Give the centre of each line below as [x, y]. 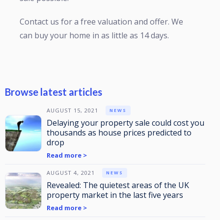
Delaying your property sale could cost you [125, 123]
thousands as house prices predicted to [119, 133]
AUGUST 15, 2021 [72, 110]
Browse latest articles [54, 92]
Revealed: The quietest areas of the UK [118, 185]
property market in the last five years [115, 195]
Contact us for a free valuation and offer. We [101, 22]
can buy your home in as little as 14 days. [94, 35]
